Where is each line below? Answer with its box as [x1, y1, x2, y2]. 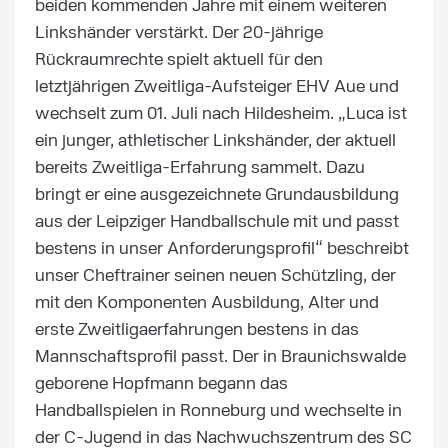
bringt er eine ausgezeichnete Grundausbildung [35, 186, 399, 204]
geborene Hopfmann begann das [35, 375, 288, 393]
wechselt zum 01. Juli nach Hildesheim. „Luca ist [35, 105, 407, 123]
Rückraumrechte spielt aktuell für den [35, 51, 323, 69]
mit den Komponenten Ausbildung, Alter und [35, 294, 379, 312]
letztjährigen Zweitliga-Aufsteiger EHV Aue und [35, 78, 399, 96]
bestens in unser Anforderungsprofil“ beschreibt [35, 240, 409, 258]
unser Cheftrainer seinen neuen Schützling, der [35, 267, 396, 285]
